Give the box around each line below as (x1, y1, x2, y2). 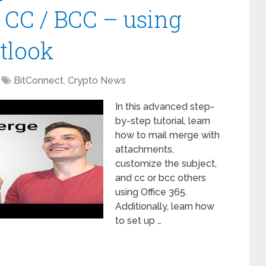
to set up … (115, 215, 161, 226)
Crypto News (68, 75, 126, 86)
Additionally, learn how (115, 201, 214, 212)
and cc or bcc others (115, 172, 206, 183)
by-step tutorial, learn (115, 115, 210, 126)
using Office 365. (115, 186, 187, 198)
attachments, (115, 144, 174, 155)
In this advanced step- (115, 101, 214, 112)
